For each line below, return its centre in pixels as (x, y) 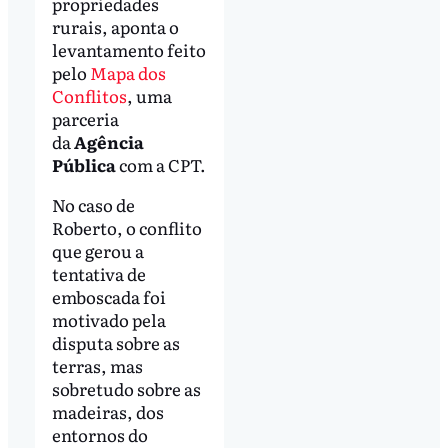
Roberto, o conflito (126, 228)
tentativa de (98, 274)
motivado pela (108, 320)
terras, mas (97, 366)
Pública (83, 165)
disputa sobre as (115, 343)
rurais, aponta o (115, 27)
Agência (108, 142)
